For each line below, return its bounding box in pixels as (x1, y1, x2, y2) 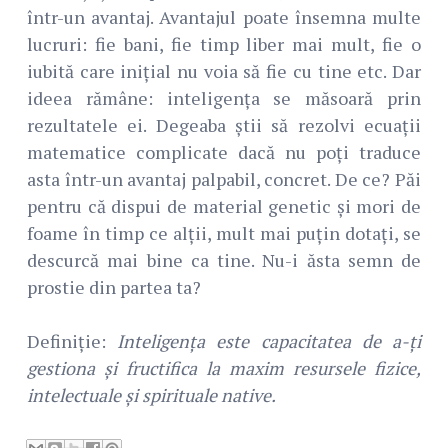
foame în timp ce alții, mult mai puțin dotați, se (27, 221, 421, 246)
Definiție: (27, 329, 118, 354)
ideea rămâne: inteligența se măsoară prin (27, 86, 421, 111)
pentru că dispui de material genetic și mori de (27, 194, 421, 219)
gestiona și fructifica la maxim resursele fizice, (27, 356, 421, 381)
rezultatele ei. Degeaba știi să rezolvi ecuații (27, 113, 421, 138)
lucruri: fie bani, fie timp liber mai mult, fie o (27, 32, 421, 57)
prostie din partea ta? (27, 275, 201, 300)
